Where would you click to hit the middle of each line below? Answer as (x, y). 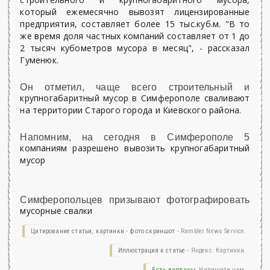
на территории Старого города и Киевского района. (131, 110)
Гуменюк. (39, 60)
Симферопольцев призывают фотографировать (135, 200)
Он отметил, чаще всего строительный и (135, 87)
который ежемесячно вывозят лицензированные (135, 12)
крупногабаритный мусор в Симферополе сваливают (135, 98)
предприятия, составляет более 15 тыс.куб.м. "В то (135, 24)
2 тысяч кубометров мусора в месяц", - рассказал (135, 48)
